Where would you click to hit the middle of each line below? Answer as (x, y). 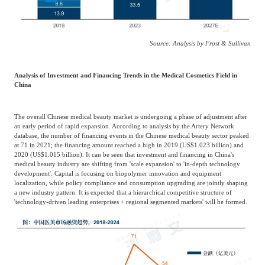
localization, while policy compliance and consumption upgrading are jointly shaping (131, 183)
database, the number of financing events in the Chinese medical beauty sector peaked (131, 136)
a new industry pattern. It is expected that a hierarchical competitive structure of (123, 193)
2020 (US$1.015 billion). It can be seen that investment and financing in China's (124, 155)
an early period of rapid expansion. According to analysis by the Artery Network (124, 126)
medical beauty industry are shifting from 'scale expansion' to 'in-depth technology (127, 164)
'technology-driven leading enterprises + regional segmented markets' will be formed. (130, 202)
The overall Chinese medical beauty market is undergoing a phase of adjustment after (130, 117)
